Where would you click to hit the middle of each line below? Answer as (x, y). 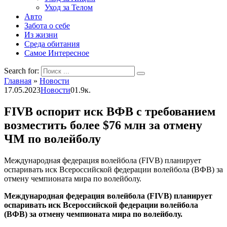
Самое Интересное (57, 53)
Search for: (22, 71)
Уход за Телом (69, 7)
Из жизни (41, 35)
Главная (18, 81)
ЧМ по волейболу (52, 139)
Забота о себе (47, 26)
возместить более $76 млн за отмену (103, 125)
